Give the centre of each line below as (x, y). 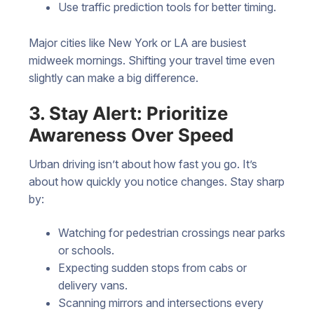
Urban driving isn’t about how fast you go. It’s (143, 164)
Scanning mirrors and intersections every (161, 303)
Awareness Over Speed (131, 135)
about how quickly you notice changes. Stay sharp (157, 182)
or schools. (86, 250)
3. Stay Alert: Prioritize (128, 114)
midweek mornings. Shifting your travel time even (152, 60)
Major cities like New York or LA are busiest (137, 42)
